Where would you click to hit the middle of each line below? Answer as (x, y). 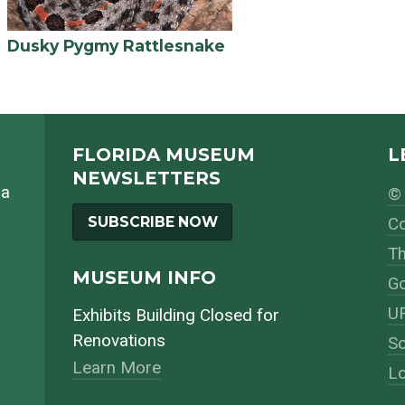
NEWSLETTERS (146, 178)
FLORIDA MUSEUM (163, 154)
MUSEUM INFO (144, 277)
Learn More (116, 368)
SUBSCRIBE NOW (152, 222)
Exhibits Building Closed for (175, 316)
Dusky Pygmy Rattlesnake (117, 46)
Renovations (118, 341)
